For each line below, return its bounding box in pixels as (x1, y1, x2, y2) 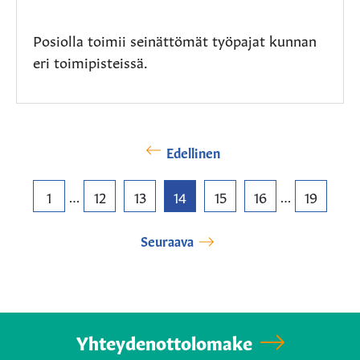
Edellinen (166, 143, 220, 162)
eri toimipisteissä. (33, 51, 148, 72)
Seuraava (140, 231, 194, 250)
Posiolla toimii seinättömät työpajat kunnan (33, 29, 317, 51)
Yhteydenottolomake (76, 329, 252, 354)
